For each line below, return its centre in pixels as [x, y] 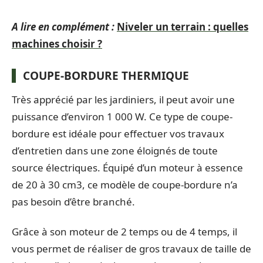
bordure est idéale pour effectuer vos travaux [118, 133]
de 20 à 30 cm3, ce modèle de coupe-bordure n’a [125, 184]
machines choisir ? [57, 43]
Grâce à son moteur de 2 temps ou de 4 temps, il [124, 232]
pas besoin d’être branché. [73, 201]
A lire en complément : [63, 26]
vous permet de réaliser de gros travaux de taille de [131, 249]
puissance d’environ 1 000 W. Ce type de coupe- [122, 116]
